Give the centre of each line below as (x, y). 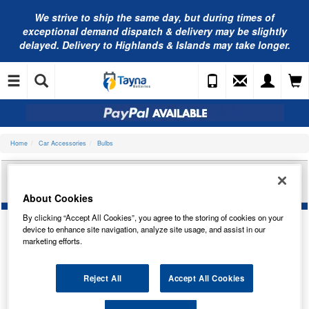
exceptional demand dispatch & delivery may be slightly (154, 31)
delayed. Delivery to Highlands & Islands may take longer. (154, 45)
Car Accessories (62, 143)
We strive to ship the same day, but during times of (154, 17)
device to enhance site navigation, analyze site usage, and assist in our (144, 229)
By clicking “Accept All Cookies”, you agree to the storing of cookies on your (153, 217)
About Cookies (58, 198)
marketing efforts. (53, 240)
